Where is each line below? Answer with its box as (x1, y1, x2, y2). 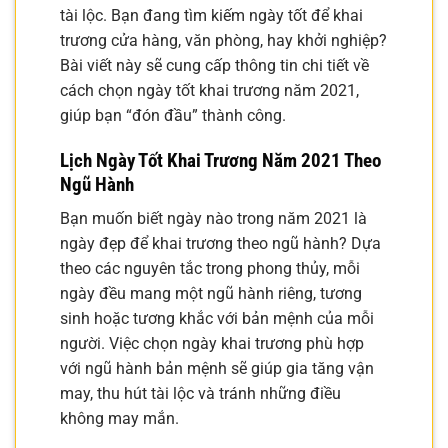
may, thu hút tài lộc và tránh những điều (60, 384, 341, 404)
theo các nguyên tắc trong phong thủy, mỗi (60, 259, 360, 279)
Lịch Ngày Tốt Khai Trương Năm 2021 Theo (60, 148, 381, 172)
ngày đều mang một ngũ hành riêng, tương (60, 284, 362, 304)
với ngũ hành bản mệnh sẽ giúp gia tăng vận (60, 359, 374, 379)
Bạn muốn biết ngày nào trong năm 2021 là (60, 209, 367, 229)
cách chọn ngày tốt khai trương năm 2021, (60, 81, 359, 100)
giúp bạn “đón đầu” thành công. (60, 106, 286, 125)
